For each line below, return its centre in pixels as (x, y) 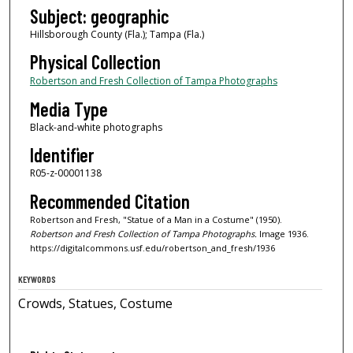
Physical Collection (95, 62)
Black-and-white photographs (96, 127)
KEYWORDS (37, 279)
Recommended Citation (110, 201)
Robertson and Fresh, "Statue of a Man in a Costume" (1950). (156, 219)
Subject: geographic (99, 16)
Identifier (61, 155)
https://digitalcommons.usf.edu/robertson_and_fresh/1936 (152, 247)
